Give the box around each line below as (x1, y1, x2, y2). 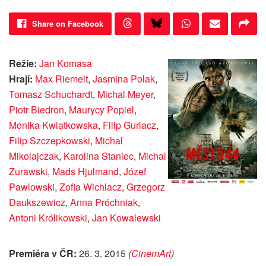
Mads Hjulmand (52, 164, 119, 179)
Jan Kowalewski (92, 211, 161, 225)
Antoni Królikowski (9, 211, 87, 225)
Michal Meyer (97, 87, 153, 102)
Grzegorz (126, 180, 165, 194)
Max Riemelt (35, 72, 88, 86)
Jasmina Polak (93, 72, 155, 86)
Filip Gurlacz (103, 118, 156, 132)
